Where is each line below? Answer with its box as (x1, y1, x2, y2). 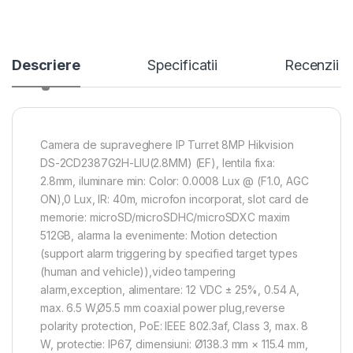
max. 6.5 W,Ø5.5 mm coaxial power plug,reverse (40, 301, 285, 315)
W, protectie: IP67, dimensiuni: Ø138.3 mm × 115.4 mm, (40, 337, 308, 351)
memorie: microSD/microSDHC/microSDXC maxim (40, 210, 291, 225)
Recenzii (284, 57, 339, 74)
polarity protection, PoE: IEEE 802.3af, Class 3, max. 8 (40, 319, 309, 333)
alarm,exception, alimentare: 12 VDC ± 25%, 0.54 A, (40, 283, 299, 297)
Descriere (12, 57, 80, 74)
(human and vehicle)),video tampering (40, 265, 236, 279)
